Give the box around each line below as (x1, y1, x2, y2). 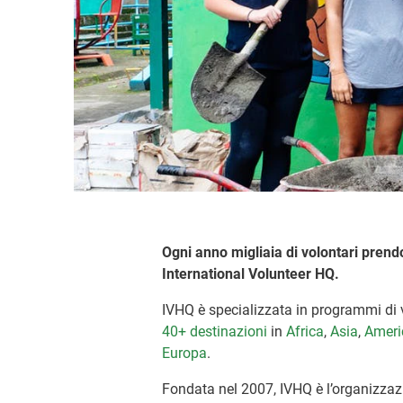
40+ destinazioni (162, 322, 268, 340)
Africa (286, 322, 325, 340)
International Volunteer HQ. (162, 264, 340, 282)
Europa (162, 344, 208, 362)
